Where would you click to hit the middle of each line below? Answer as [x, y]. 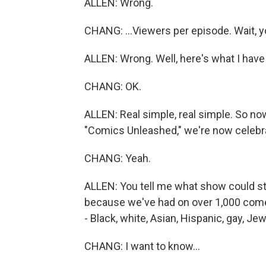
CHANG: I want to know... [142, 246]
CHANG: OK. [113, 86]
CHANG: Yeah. [118, 158]
